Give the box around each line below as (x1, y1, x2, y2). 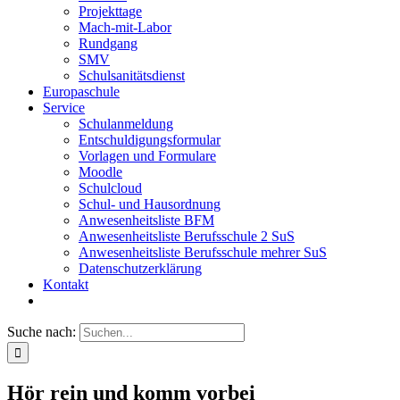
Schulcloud (79, 180, 142, 196)
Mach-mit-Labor (79, 20, 171, 35)
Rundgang (79, 36, 137, 51)
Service (43, 100, 85, 115)
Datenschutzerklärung (79, 261, 202, 276)
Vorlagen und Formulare (79, 148, 216, 163)
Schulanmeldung (79, 116, 173, 131)
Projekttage (79, 4, 142, 19)
